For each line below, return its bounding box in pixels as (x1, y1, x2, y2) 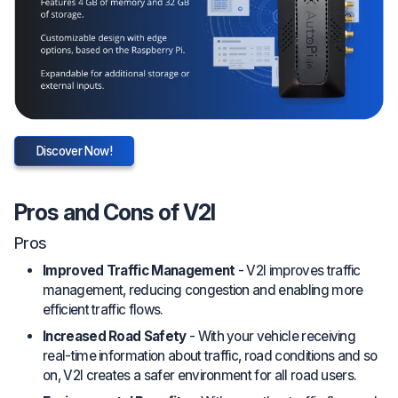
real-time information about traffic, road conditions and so (43, 346, 378, 364)
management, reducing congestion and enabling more (43, 281, 363, 298)
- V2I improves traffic (235, 261, 361, 279)
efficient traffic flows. (43, 300, 163, 318)
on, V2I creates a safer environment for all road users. (43, 366, 357, 384)
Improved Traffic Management (43, 261, 235, 279)
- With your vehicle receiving (186, 327, 356, 345)
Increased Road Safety (43, 327, 187, 345)
